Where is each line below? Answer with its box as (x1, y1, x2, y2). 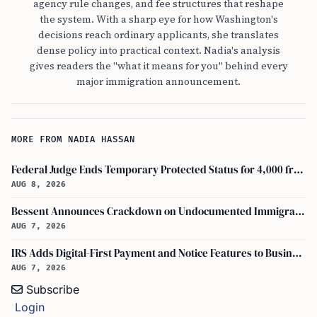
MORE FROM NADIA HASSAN (11, 134, 136, 145)
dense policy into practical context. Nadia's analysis (37, 43, 280, 57)
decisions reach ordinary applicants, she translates (38, 28, 279, 42)
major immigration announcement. (76, 74, 241, 88)
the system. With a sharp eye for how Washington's (39, 12, 278, 26)
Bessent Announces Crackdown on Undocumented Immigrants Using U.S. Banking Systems (295, 204, 305, 219)
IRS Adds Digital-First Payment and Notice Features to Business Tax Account (292, 246, 302, 260)
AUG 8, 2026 (11, 180, 66, 189)
